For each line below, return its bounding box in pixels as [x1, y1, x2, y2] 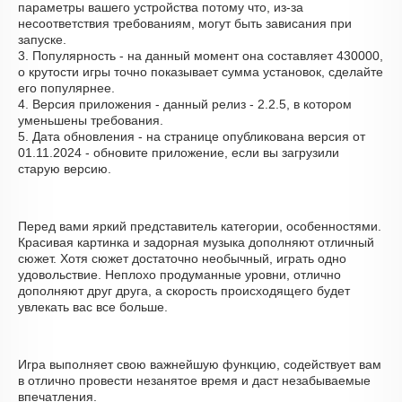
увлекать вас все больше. [18, 300, 168, 314]
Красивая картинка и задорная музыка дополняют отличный [18, 235, 374, 249]
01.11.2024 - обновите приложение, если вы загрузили [18, 145, 339, 160]
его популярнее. [18, 81, 115, 95]
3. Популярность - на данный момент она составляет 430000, [18, 48, 383, 63]
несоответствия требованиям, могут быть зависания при [18, 16, 352, 31]
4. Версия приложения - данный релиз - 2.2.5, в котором [18, 97, 352, 111]
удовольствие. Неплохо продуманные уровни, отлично [18, 267, 341, 282]
